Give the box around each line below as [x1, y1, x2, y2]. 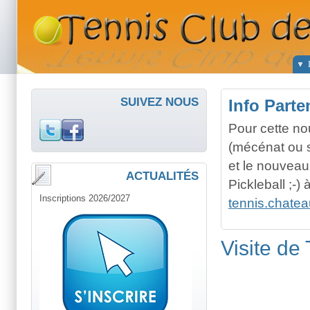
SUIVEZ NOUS [120, 95, 199, 109]
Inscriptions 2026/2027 [39, 193, 130, 204]
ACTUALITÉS [126, 170, 199, 183]
